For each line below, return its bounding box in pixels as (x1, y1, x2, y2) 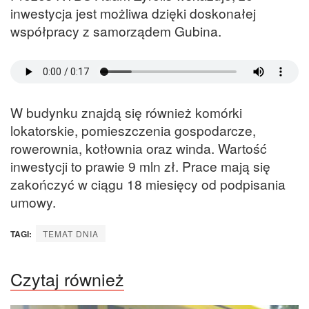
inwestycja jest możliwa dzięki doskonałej (10, 3, 256, 22)
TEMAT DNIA (43, 227, 99, 239)
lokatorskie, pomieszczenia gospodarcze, (10, 121, 256, 140)
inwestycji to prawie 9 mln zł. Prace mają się (10, 157, 270, 176)
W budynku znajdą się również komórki (10, 103, 242, 122)
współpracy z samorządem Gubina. (10, 21, 221, 40)
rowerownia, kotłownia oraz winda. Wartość (10, 139, 267, 158)
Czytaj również (10, 266, 124, 291)
